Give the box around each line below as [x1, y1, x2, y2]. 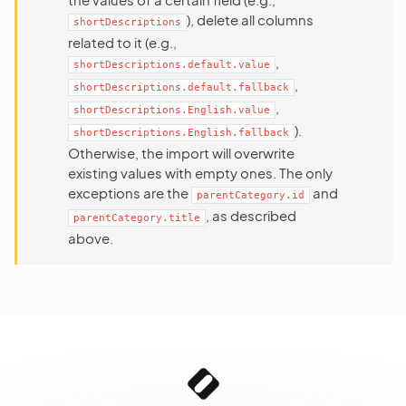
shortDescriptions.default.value [73, 59, 270, 71]
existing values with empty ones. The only [68, 164, 333, 181]
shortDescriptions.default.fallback [73, 82, 289, 93]
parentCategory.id [197, 189, 304, 201]
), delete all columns [187, 11, 314, 28]
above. [68, 229, 113, 246]
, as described [206, 207, 296, 224]
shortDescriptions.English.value [73, 104, 270, 116]
